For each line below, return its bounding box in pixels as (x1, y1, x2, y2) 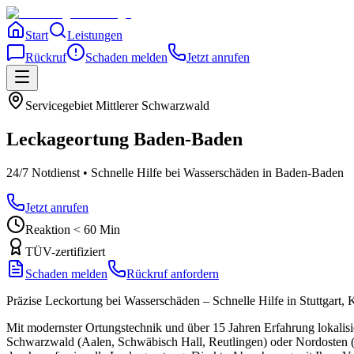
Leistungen (67, 28, 122, 42)
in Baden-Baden (259, 165, 344, 179)
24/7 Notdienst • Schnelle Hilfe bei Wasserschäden (6, 165, 259, 179)
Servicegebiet (25, 99, 96, 112)
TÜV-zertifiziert (25, 244, 105, 258)
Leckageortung (6, 128, 129, 149)
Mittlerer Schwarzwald (96, 99, 209, 112)
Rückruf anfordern (126, 266, 219, 281)
